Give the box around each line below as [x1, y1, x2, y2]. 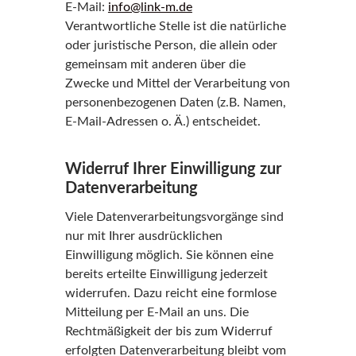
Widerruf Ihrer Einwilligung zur [64, 161, 281, 177]
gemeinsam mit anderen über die [64, 58, 246, 71]
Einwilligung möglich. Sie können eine [64, 249, 273, 261]
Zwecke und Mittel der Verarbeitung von [64, 77, 290, 90]
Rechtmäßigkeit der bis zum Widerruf [64, 325, 273, 338]
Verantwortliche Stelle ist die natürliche [64, 20, 286, 33]
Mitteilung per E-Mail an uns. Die [64, 306, 249, 319]
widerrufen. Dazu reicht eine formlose [64, 287, 277, 300]
